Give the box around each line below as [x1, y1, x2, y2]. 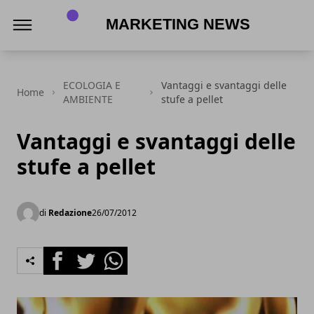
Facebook [43, 247, 94, 262]
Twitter [71, 247, 109, 262]
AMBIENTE [63, 93, 114, 106]
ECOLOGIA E [63, 78, 121, 92]
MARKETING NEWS [58, 45, 157, 60]
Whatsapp [99, 247, 153, 262]
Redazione [48, 207, 92, 219]
